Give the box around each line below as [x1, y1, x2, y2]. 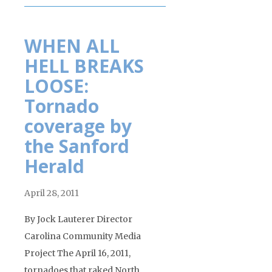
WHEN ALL [24, 33, 120, 58]
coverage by [24, 113, 132, 138]
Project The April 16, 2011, [24, 247, 131, 259]
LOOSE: [24, 73, 89, 98]
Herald [24, 153, 84, 178]
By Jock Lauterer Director [24, 213, 132, 225]
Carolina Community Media [24, 230, 141, 242]
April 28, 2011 [24, 187, 79, 199]
